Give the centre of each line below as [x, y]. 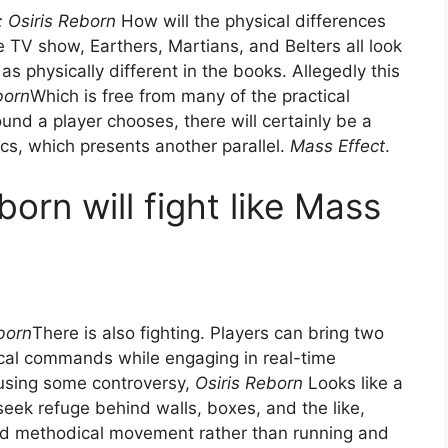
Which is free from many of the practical [190, 96]
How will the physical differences [251, 21]
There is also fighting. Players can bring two [208, 333]
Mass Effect [337, 146]
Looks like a [353, 383]
